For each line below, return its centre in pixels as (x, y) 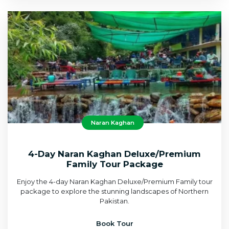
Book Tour (114, 223)
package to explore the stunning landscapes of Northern (114, 191)
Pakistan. (114, 201)
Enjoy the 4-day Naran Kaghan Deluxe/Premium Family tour (114, 181)
